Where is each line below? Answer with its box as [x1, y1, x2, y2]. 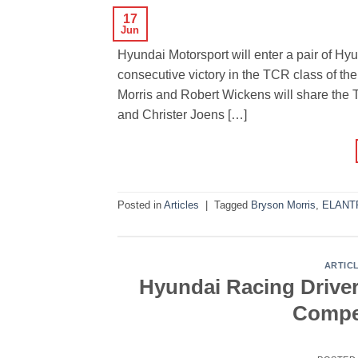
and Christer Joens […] [117, 107, 247, 121]
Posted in [117, 199, 164, 212]
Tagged [214, 199, 251, 212]
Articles [164, 199, 199, 212]
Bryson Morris [251, 199, 316, 212]
